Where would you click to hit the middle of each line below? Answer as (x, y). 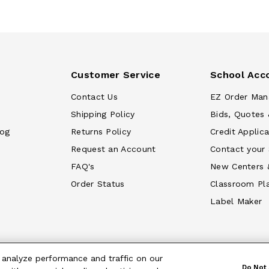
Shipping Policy (103, 114)
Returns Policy (101, 131)
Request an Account (113, 149)
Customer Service (116, 75)
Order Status (98, 184)
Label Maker (236, 201)
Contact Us (94, 97)
